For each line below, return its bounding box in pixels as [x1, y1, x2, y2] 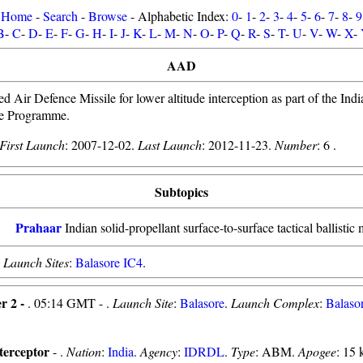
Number [275, 136, 317, 153]
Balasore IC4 [75, 254, 143, 271]
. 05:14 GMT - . [28, 294, 113, 311]
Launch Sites [3, 254, 69, 271]
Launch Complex [231, 294, 319, 311]
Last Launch [138, 136, 202, 153]
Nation [66, 343, 101, 360]
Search [43, 7, 78, 24]
